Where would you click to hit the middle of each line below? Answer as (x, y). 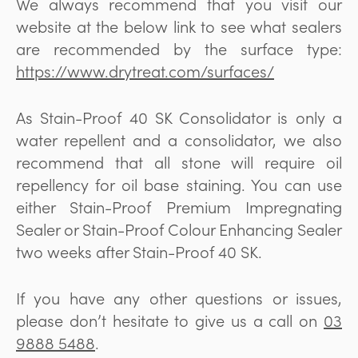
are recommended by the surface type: (179, 48)
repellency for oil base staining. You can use (179, 184)
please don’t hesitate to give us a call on (170, 320)
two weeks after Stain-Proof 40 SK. (139, 251)
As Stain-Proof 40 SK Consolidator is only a (179, 117)
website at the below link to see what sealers (179, 26)
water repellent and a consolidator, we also (179, 139)
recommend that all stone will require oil (179, 161)
